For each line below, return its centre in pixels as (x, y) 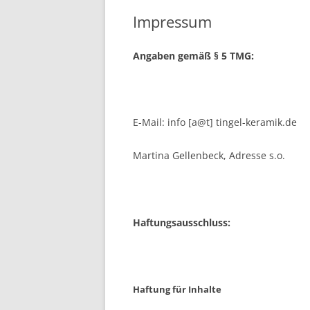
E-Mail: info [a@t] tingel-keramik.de (215, 122)
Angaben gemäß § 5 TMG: (193, 55)
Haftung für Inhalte (177, 289)
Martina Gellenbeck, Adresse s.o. (209, 155)
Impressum (172, 21)
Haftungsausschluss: (182, 222)
